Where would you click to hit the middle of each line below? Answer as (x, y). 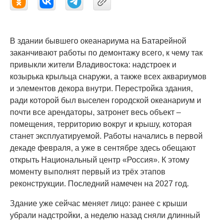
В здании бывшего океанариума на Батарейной (98, 41)
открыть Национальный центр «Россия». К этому (100, 160)
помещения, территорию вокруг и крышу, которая (101, 124)
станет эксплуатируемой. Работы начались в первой (106, 136)
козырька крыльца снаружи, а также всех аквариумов (108, 77)
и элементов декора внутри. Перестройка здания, (101, 88)
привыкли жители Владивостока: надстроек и (93, 65)
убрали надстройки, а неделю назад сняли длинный (105, 215)
